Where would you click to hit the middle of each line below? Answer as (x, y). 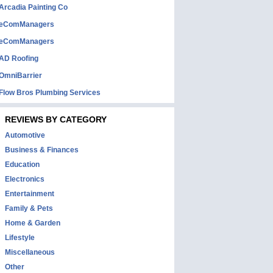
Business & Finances (42, 150)
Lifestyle (20, 238)
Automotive (25, 135)
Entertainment (30, 194)
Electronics (25, 179)
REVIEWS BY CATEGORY (56, 119)
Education (22, 165)
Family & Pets (29, 208)
